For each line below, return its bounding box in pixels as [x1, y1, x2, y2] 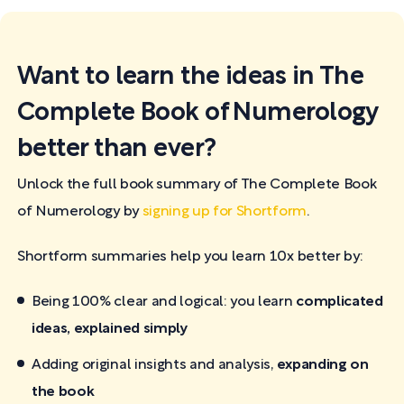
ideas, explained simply [32, 322, 188, 335]
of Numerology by [17, 205, 139, 218]
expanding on [276, 358, 369, 372]
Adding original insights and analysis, [32, 358, 277, 372]
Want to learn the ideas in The [17, 65, 364, 89]
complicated [296, 295, 383, 308]
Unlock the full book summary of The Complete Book [17, 178, 377, 191]
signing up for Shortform [138, 205, 307, 218]
